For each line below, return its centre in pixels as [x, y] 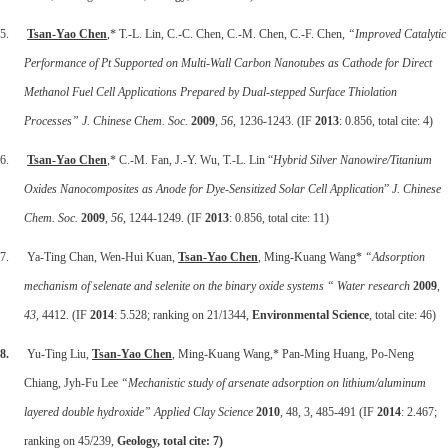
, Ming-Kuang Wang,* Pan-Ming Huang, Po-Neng [293, 353]
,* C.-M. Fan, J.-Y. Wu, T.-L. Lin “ [190, 159]
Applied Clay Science [205, 411]
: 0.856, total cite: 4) [386, 120]
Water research [375, 285]
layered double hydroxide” [87, 411]
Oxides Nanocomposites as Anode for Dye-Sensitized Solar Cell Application [204, 188]
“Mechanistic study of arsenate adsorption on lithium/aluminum [272, 382]
